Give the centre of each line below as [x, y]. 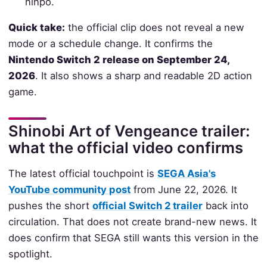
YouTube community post [69, 190]
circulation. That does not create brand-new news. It [132, 222]
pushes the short [50, 206]
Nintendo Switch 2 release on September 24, [119, 60]
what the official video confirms [125, 148]
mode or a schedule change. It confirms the [110, 44]
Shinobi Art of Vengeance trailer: [129, 131]
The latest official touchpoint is [83, 174]
